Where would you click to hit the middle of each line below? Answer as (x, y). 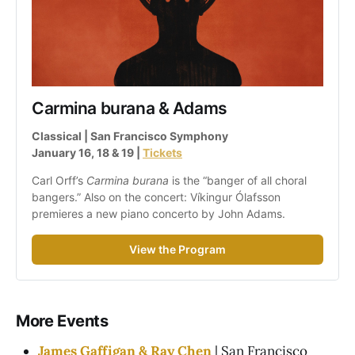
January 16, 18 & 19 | (87, 153)
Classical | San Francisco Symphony (130, 136)
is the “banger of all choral (238, 180)
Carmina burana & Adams (130, 109)
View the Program (177, 249)
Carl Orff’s (59, 180)
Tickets (162, 153)
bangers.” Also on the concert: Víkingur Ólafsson (156, 197)
